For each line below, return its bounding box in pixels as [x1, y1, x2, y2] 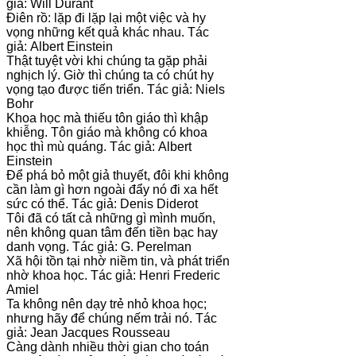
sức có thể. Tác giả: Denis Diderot [6, 197, 198, 211]
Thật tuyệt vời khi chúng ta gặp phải [6, 54, 207, 68]
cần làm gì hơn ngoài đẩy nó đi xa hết [6, 183, 218, 197]
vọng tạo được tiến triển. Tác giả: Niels [6, 83, 225, 97]
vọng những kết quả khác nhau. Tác [6, 25, 209, 40]
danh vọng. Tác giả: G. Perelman [6, 240, 192, 254]
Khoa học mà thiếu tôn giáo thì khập [6, 111, 208, 126]
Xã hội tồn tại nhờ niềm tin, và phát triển [6, 254, 230, 269]
